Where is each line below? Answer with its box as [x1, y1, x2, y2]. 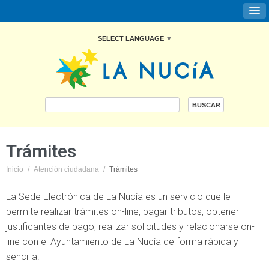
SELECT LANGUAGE [97, 34, 164, 42]
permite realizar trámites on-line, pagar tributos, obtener [6, 206, 239, 217]
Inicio [6, 165, 23, 174]
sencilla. [6, 251, 42, 262]
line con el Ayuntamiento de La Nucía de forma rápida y [6, 236, 238, 247]
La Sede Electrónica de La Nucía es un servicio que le [6, 191, 231, 202]
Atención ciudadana [34, 165, 99, 174]
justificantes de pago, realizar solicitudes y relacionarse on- [6, 221, 255, 232]
